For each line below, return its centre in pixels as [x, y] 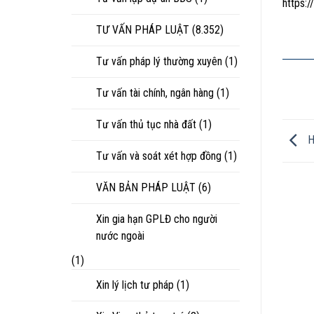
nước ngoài [120, 235]
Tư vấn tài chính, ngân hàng [155, 93]
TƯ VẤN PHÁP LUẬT [143, 29]
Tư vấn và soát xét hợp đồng [159, 156]
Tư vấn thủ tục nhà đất [146, 124]
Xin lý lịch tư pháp [135, 285]
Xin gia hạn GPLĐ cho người [157, 219]
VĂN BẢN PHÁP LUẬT [146, 187]
